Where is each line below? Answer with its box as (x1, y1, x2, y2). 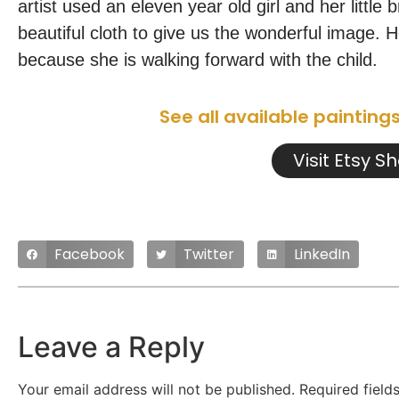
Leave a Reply (18, 330, 205, 365)
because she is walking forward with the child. (18, 50, 378, 70)
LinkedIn (293, 243, 350, 265)
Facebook (53, 243, 125, 265)
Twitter (183, 243, 235, 265)
